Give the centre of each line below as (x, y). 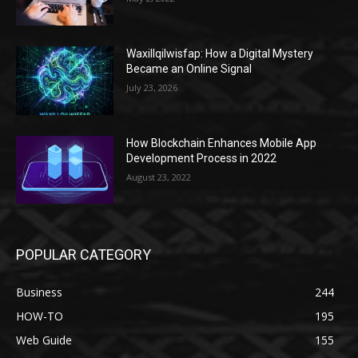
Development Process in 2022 (202, 158)
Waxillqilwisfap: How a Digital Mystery (220, 53)
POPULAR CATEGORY (84, 255)
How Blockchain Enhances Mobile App (222, 143)
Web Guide (44, 340)
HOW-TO (40, 316)
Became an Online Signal (189, 68)
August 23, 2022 (159, 177)
